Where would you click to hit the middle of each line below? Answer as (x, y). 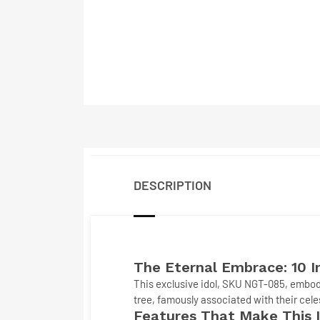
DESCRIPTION (172, 185)
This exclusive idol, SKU (189, 284)
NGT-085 (265, 284)
